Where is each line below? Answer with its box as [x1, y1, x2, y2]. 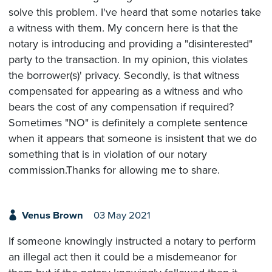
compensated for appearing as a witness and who [8, 84, 243, 98]
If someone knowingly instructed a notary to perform [8, 234, 256, 248]
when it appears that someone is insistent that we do [8, 131, 257, 145]
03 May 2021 [93, 209, 151, 222]
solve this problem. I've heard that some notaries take [8, 5, 261, 19]
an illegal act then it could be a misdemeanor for [8, 250, 237, 263]
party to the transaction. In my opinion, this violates [8, 52, 248, 66]
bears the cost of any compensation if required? [8, 100, 234, 114]
